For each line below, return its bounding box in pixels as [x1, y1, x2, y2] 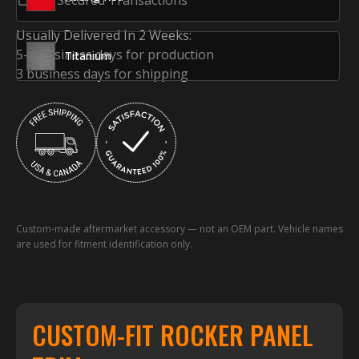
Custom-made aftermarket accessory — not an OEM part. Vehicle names [16, 222, 343, 236]
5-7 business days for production [16, 46, 214, 64]
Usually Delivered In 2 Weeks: [16, 26, 192, 45]
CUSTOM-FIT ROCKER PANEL [32, 316, 313, 354]
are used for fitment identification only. [16, 237, 192, 252]
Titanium [65, 48, 111, 64]
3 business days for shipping [16, 65, 188, 83]
